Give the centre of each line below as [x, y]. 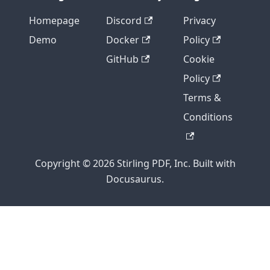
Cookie [199, 59]
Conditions [208, 117]
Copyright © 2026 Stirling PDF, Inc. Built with [135, 163]
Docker [123, 40]
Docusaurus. [135, 179]
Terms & [202, 98]
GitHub [122, 59]
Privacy [199, 20]
